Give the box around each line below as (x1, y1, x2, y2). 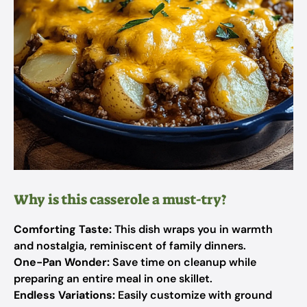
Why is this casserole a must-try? (14, 191, 227, 208)
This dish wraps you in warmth (112, 222, 273, 236)
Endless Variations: (14, 288, 115, 302)
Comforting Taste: (14, 222, 112, 236)
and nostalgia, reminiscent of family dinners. (14, 238, 246, 253)
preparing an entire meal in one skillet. (14, 271, 212, 286)
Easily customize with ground (115, 288, 272, 302)
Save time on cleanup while (110, 255, 256, 269)
